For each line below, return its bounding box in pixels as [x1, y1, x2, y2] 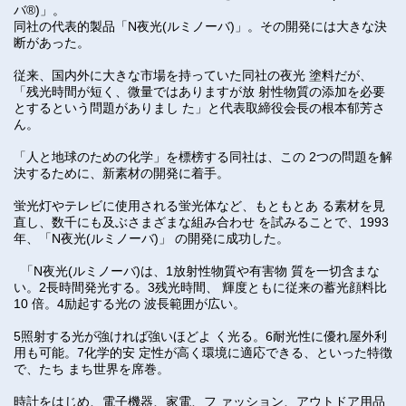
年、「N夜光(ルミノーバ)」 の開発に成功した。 [14, 231, 289, 246]
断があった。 [14, 35, 90, 50]
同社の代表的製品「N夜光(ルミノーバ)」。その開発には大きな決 [14, 19, 387, 34]
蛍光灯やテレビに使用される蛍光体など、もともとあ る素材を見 [14, 198, 385, 213]
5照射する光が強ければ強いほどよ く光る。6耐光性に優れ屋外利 [14, 329, 387, 343]
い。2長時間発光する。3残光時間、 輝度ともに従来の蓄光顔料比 [14, 280, 387, 295]
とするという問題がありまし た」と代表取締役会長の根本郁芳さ [14, 101, 385, 115]
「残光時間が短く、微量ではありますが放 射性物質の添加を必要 [14, 84, 385, 99]
